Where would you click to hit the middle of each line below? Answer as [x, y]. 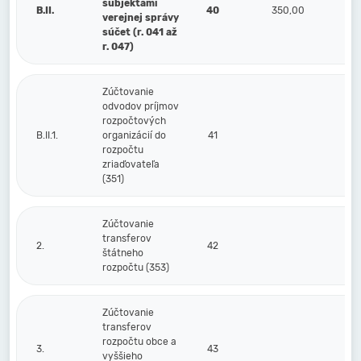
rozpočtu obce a [139, 342]
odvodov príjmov [141, 106]
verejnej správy [141, 18]
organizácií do [134, 135]
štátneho [123, 253]
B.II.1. [47, 135]
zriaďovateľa [131, 164]
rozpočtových [134, 121]
